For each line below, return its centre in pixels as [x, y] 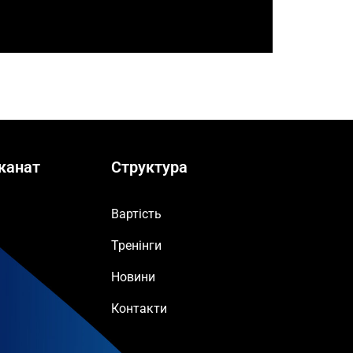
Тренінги [137, 245]
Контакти [139, 308]
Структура [150, 167]
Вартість [137, 214]
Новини [134, 277]
